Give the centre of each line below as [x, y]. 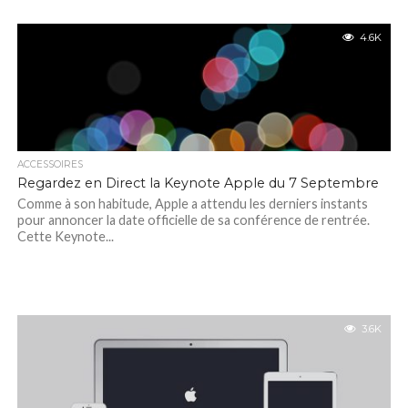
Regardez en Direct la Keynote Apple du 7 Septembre [198, 183]
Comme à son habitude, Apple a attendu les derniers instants [192, 204]
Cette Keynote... [65, 236]
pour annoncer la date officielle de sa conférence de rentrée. [193, 220]
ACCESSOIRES [50, 164]
